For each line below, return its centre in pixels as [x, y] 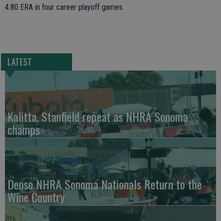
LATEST [19, 62]
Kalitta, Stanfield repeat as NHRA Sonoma [98, 117]
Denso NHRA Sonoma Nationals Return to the [105, 184]
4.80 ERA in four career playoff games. [64, 7]
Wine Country [36, 197]
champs [24, 129]
